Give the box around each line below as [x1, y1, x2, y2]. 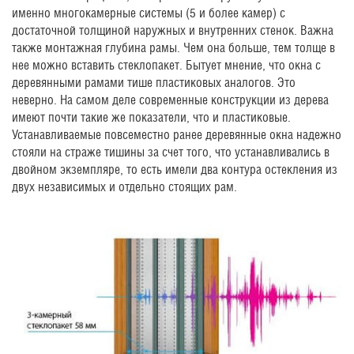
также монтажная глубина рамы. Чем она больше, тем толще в [12, 40, 335, 56]
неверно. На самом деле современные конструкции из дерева [12, 92, 329, 108]
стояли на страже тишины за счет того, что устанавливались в [12, 145, 330, 160]
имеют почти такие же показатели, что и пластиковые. [12, 110, 291, 126]
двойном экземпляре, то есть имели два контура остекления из [12, 162, 337, 178]
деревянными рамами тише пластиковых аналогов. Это [12, 75, 296, 91]
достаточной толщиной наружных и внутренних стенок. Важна [12, 23, 333, 39]
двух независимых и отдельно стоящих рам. [12, 179, 237, 195]
